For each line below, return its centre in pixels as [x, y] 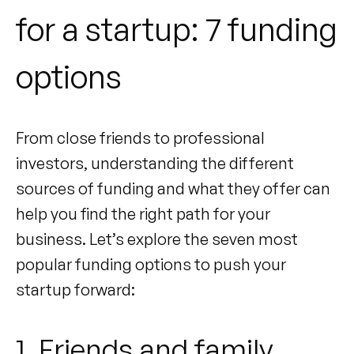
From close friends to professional [140, 137]
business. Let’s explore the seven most [157, 239]
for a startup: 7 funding [177, 29]
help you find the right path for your [143, 213]
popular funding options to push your [151, 264]
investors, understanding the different [155, 163]
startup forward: [75, 289]
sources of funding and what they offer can [173, 188]
